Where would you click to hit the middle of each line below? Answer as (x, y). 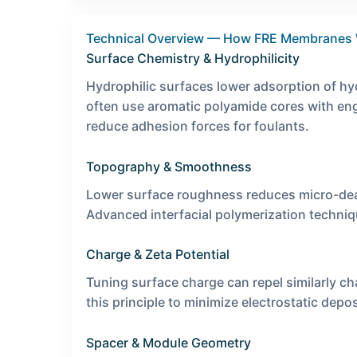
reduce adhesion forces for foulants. (198, 126)
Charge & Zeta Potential (158, 255)
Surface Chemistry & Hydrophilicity (193, 59)
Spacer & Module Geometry (169, 342)
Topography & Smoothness (169, 166)
